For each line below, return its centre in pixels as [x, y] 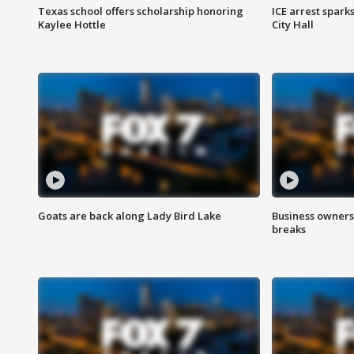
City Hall [292, 25]
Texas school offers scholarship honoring [141, 11]
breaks [288, 230]
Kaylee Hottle [72, 25]
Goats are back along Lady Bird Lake [130, 216]
